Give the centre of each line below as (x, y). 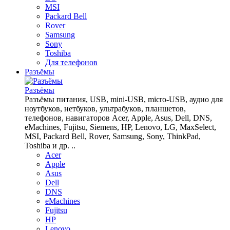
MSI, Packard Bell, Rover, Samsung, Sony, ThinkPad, (113, 136)
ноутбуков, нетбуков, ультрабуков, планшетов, (105, 109)
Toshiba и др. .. (50, 146)
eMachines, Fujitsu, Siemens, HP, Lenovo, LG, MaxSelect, (120, 127)
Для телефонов (71, 62)
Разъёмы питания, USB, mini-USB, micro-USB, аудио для (124, 99)
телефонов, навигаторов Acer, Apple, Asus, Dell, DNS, (118, 118)
